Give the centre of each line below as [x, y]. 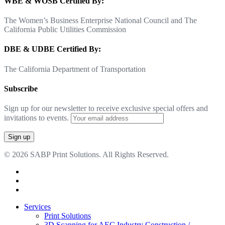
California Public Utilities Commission [65, 30]
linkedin [36, 180]
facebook [38, 171]
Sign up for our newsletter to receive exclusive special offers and [106, 108]
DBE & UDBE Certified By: [52, 49]
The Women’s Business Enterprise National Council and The [100, 21]
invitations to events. [37, 118]
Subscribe [21, 88]
